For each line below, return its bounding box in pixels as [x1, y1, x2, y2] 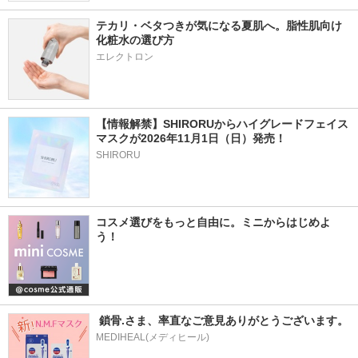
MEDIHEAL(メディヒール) [96, 332, 209, 343]
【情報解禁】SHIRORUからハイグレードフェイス [96, 117, 348, 130]
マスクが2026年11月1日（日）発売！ [96, 132, 286, 145]
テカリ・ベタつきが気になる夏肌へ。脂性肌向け [96, 19, 342, 32]
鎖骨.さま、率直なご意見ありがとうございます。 [96, 314, 348, 327]
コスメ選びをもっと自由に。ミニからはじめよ [96, 216, 331, 229]
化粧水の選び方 [96, 34, 174, 46]
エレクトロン [96, 51, 153, 62]
